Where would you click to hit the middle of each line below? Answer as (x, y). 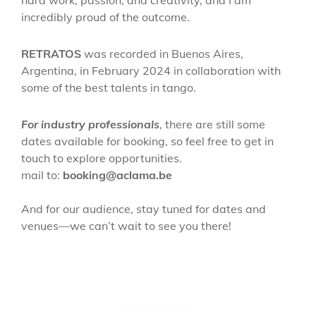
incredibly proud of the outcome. (105, 17)
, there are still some (212, 124)
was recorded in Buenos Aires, (162, 54)
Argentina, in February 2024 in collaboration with (151, 71)
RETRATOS (51, 54)
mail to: (42, 175)
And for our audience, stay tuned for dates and (144, 209)
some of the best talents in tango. (109, 88)
